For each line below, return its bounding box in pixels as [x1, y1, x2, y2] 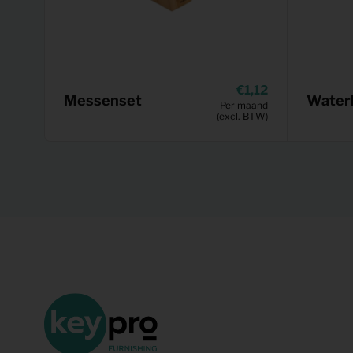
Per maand [220, 99, 268, 112]
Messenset [64, 91, 142, 109]
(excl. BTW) [217, 110, 268, 123]
